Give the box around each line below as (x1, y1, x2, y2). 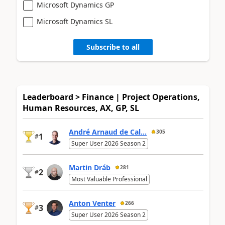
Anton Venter (69, 198, 116, 208)
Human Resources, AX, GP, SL (23, 102, 139, 114)
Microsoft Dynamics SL (37, 16, 113, 26)
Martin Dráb (69, 162, 110, 172)
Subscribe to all (86, 42, 140, 52)
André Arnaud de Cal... (69, 127, 147, 137)
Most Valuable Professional (71, 174, 147, 183)
